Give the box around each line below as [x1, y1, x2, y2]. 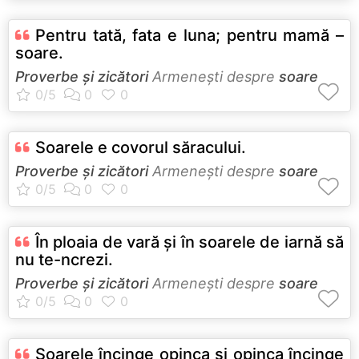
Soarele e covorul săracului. [35, 137, 246, 157]
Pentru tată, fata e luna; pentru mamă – [35, 25, 344, 45]
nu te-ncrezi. [15, 249, 113, 269]
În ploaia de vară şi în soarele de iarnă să [35, 232, 344, 252]
